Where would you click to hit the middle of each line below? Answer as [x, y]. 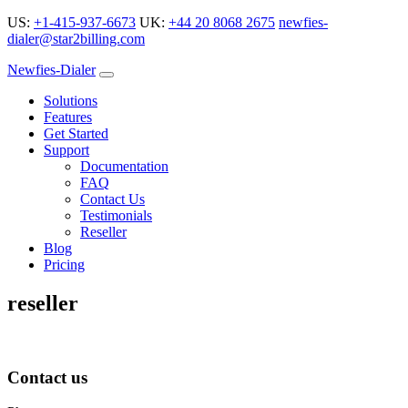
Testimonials [116, 215]
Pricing [64, 265]
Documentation [124, 166]
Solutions [71, 101]
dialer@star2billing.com [76, 39]
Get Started [76, 133]
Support [66, 150]
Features [68, 117]
